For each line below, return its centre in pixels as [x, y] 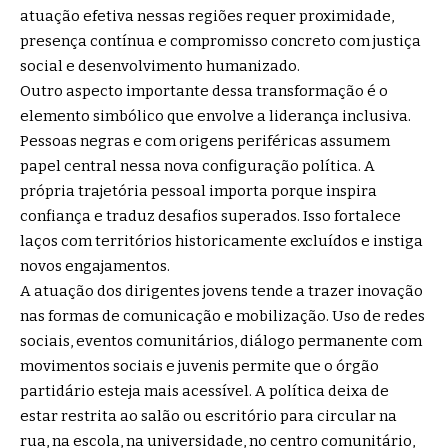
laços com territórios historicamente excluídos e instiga [221, 241]
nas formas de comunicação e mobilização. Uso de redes [222, 316]
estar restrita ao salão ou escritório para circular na [208, 416]
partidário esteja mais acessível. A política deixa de [204, 391]
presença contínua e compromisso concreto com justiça [220, 41]
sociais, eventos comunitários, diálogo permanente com [221, 341]
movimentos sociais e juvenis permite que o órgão [199, 366]
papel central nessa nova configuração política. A [197, 166]
